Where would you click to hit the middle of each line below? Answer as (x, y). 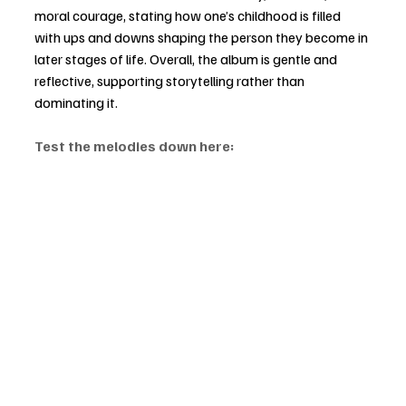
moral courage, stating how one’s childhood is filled (189, 15)
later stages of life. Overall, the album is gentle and (187, 58)
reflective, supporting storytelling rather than (171, 80)
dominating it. (76, 102)
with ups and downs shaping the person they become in (203, 37)
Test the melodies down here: (134, 145)
